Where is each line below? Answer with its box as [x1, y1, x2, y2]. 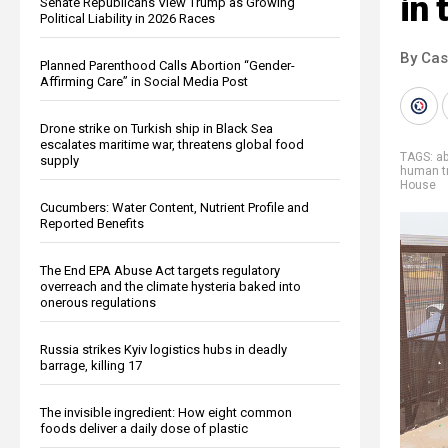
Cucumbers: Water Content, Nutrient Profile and [40, 199, 309, 215]
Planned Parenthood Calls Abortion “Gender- [40, 57, 295, 73]
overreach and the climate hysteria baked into [40, 278, 301, 294]
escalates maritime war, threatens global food [40, 136, 304, 152]
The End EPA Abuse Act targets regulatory [40, 262, 280, 278]
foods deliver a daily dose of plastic [40, 420, 248, 436]
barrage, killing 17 [40, 357, 142, 373]
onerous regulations [40, 294, 156, 310]
